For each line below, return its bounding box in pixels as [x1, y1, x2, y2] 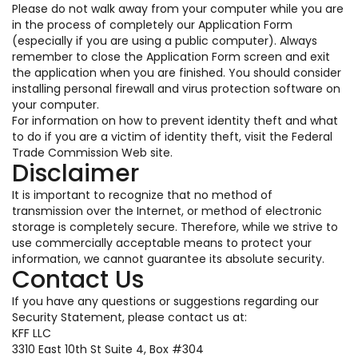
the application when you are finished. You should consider [12, 65, 341, 81]
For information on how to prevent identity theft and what [12, 113, 338, 129]
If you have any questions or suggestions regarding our [12, 293, 319, 309]
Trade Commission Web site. [12, 145, 173, 161]
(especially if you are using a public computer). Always [12, 33, 317, 49]
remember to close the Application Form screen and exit [12, 49, 330, 65]
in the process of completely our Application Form [12, 17, 292, 33]
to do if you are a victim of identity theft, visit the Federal [12, 129, 332, 145]
